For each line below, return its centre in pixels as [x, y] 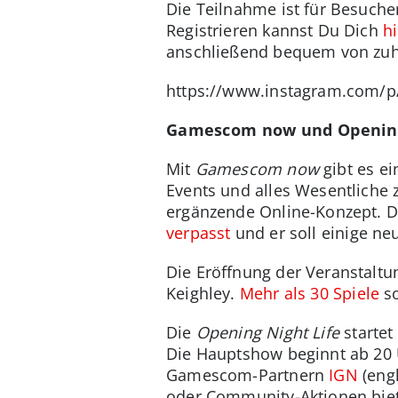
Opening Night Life [267, 332]
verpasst [199, 232]
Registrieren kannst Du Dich [275, 30]
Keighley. [203, 293]
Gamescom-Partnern [248, 374]
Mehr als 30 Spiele [310, 293]
